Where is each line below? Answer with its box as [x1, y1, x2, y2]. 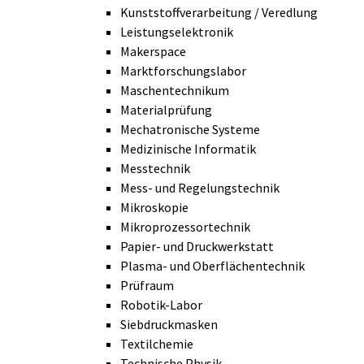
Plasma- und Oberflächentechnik [120, 258, 305, 275]
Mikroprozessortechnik [120, 219, 250, 236]
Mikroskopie [120, 199, 188, 216]
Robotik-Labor [120, 297, 202, 314]
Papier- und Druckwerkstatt [120, 238, 274, 255]
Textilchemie [120, 336, 193, 353]
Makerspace [120, 43, 186, 60]
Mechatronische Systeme [120, 121, 260, 138]
